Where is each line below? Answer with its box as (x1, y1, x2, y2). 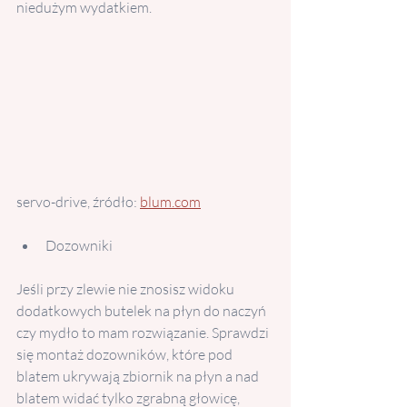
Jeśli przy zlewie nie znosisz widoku (16, 279, 237, 298)
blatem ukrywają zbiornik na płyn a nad (16, 366, 262, 385)
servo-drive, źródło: (16, 192, 140, 211)
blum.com (140, 192, 201, 211)
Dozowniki (45, 235, 113, 254)
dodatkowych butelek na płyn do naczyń (16, 301, 269, 320)
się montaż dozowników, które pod (16, 344, 235, 363)
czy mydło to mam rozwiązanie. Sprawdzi (16, 323, 272, 342)
